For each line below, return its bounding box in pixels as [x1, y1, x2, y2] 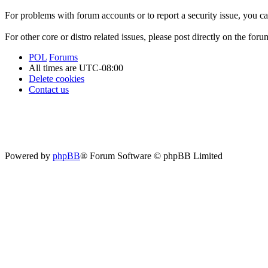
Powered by [5, 151, 53, 162]
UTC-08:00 [79, 62, 123, 73]
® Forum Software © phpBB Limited [80, 151, 223, 162]
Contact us [29, 84, 69, 95]
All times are [29, 62, 79, 73]
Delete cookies [29, 73, 84, 84]
